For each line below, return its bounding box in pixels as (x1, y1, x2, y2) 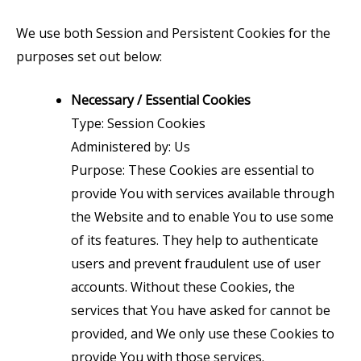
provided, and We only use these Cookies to (71, 325, 334, 343)
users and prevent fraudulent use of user (71, 255, 321, 273)
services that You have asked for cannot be (71, 301, 330, 320)
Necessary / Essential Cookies (71, 91, 251, 110)
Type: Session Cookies (71, 114, 205, 133)
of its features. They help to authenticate (71, 231, 318, 250)
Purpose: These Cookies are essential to (71, 161, 314, 180)
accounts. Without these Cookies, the (71, 278, 295, 297)
